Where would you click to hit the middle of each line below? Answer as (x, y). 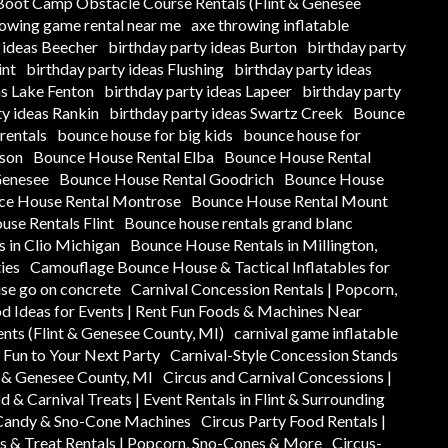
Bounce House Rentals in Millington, (253, 244)
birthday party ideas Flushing (125, 68)
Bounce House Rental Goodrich (166, 178)
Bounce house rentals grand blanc (238, 222)
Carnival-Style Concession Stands (284, 354)
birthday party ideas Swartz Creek (225, 112)
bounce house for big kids (144, 134)
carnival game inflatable (316, 332)
